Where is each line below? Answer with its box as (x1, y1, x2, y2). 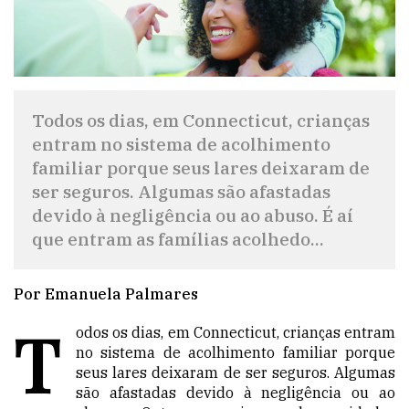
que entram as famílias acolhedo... (32, 226, 324, 250)
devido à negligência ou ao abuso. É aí (32, 203, 353, 226)
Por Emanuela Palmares (14, 284, 198, 303)
